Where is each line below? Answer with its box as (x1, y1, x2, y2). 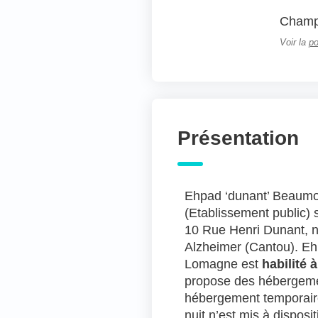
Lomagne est (184, 256, 262, 271)
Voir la (279, 37, 309, 48)
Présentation (177, 126, 299, 149)
